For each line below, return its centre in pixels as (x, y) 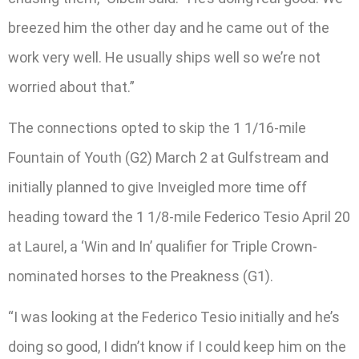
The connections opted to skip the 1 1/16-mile (157, 128)
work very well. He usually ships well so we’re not (164, 57)
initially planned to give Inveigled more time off (157, 188)
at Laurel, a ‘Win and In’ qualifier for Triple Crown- (163, 247)
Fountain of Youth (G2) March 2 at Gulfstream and (168, 158)
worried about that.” (71, 87)
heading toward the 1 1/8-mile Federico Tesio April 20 (179, 217)
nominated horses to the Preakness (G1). (141, 276)
